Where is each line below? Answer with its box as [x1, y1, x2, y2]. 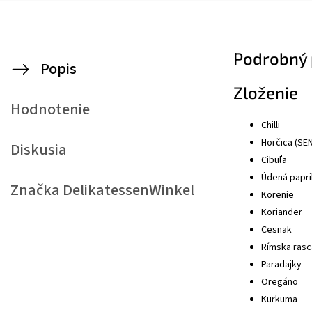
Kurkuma [261, 292, 297, 307]
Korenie [261, 188, 294, 203]
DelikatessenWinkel [60, 178, 194, 201]
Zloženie [233, 81, 298, 102]
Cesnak [261, 223, 292, 237]
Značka [10, 178, 60, 201]
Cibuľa [261, 153, 287, 168]
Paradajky [261, 258, 302, 272]
